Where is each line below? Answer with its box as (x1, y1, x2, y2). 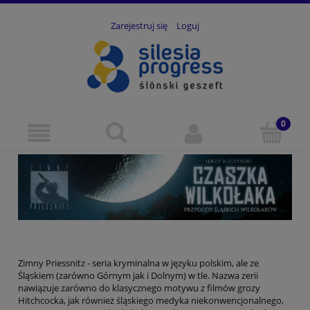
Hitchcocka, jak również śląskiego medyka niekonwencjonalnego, (18, 294, 284, 307)
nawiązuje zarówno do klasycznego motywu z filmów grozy (18, 282, 260, 295)
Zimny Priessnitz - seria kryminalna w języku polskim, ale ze (18, 257, 259, 270)
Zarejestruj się (111, 19, 167, 33)
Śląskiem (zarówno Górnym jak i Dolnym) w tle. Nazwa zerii (18, 269, 258, 282)
